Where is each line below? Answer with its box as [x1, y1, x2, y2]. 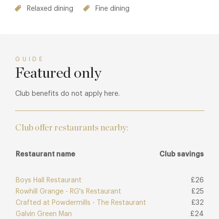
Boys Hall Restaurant [16, 177, 82, 184]
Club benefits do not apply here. [15, 90, 120, 98]
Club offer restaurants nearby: [15, 124, 129, 133]
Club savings [159, 151, 204, 158]
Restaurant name [16, 151, 75, 158]
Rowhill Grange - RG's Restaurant [16, 188, 121, 196]
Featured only [15, 66, 101, 81]
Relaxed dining [27, 5, 73, 13]
